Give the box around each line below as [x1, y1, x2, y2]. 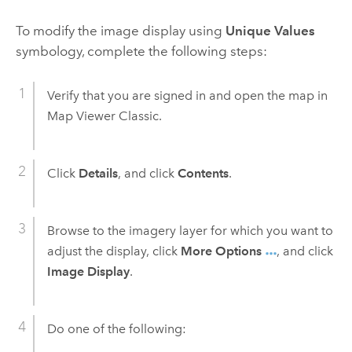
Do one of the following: [46, 321, 186, 337]
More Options [180, 244, 262, 259]
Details [78, 166, 118, 181]
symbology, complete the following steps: [15, 42, 267, 59]
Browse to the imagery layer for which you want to [46, 223, 333, 239]
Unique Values [225, 22, 315, 38]
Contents [177, 166, 229, 181]
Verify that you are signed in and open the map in [46, 87, 328, 103]
